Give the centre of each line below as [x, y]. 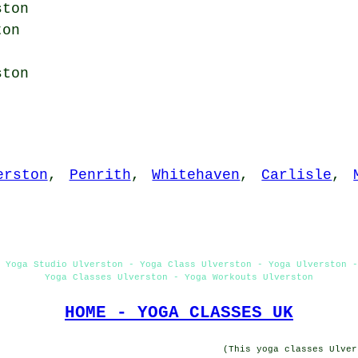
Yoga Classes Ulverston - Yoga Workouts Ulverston [179, 278]
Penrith [100, 175]
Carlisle [297, 175]
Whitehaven [196, 175]
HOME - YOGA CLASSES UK [179, 313]
